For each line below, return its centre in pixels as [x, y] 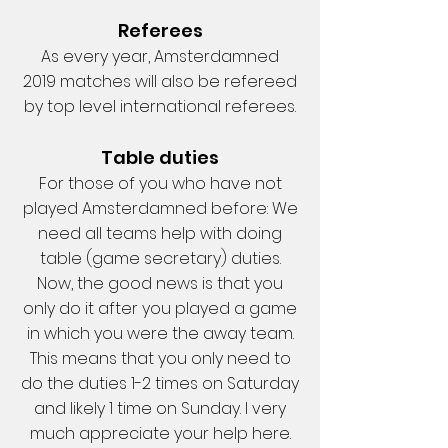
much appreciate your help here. [160, 433]
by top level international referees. [160, 106]
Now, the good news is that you [160, 283]
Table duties [160, 157]
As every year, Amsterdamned [160, 56]
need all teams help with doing [160, 233]
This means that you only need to [160, 358]
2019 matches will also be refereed [160, 81]
